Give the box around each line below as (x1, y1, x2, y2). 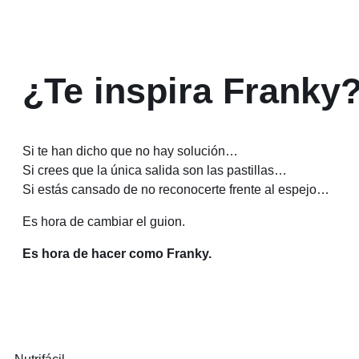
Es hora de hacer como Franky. (22, 247, 212, 261)
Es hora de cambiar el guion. (22, 215, 185, 229)
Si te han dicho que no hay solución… (22, 144, 238, 159)
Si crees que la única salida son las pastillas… (22, 163, 287, 178)
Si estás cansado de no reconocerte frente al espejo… (22, 183, 329, 197)
